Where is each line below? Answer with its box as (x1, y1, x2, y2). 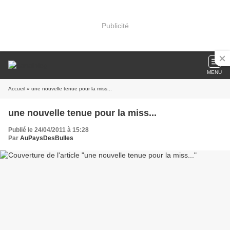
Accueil (8, 86, 25, 91)
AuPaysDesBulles (20, 135, 73, 142)
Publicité (101, 21, 129, 30)
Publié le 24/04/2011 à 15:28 (8, 126, 89, 133)
